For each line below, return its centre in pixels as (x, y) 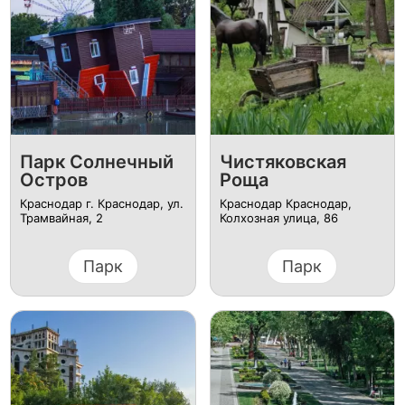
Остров (53, 179)
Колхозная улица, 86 (278, 217)
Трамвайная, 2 (61, 217)
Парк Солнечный (96, 161)
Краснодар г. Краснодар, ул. (101, 203)
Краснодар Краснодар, (285, 203)
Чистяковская (283, 161)
